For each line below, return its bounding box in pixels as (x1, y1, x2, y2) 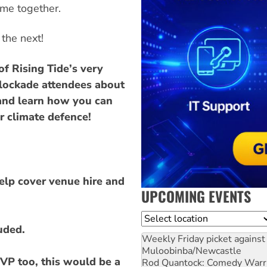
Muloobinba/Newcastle (142, 244, 241, 257)
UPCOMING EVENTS (141, 185, 251, 207)
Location (141, 211, 179, 225)
